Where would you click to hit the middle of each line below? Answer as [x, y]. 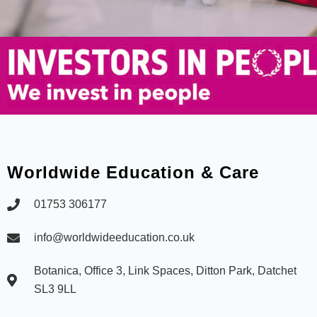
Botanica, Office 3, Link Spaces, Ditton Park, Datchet [165, 271]
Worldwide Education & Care [133, 173]
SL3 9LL [55, 289]
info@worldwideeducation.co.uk [114, 238]
